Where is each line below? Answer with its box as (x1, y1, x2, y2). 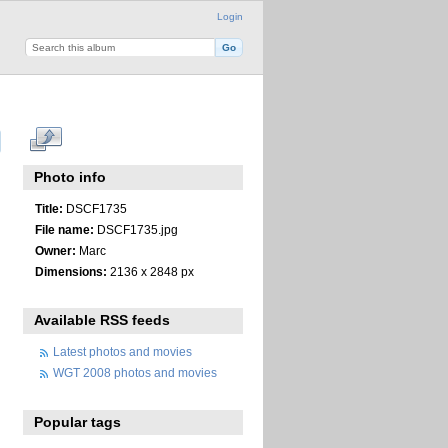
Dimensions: (34, 264, 107, 278)
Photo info (34, 169, 107, 186)
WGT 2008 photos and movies (53, 366, 217, 380)
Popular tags (34, 413, 122, 430)
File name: (34, 222, 94, 236)
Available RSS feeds (34, 312, 171, 329)
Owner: (34, 243, 76, 257)
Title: (34, 201, 63, 215)
